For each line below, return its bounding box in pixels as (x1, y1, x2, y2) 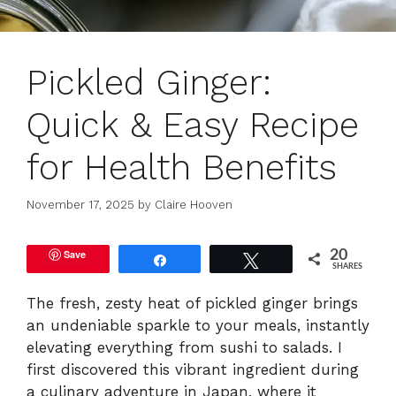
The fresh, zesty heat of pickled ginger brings (27, 294, 358, 313)
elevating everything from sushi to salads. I (27, 339, 342, 357)
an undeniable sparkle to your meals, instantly (27, 316, 369, 335)
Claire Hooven (155, 198, 232, 212)
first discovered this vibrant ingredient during (27, 361, 359, 379)
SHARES (332, 263, 363, 271)
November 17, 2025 (27, 198, 134, 212)
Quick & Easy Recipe (27, 103, 359, 146)
